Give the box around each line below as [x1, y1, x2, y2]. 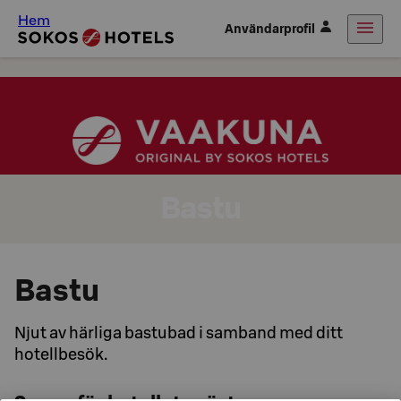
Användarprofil [225, 21, 315, 37]
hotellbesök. [14, 343, 107, 364]
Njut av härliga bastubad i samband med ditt [14, 321, 343, 343]
